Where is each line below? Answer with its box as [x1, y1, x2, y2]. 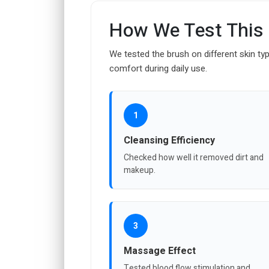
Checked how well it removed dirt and [124, 151, 264, 165]
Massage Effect [124, 244, 196, 259]
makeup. [124, 164, 156, 177]
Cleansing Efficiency [124, 133, 215, 148]
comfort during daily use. [109, 62, 207, 76]
